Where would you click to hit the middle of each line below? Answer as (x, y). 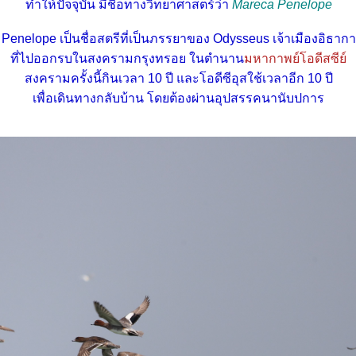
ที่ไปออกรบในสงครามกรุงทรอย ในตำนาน (127, 58)
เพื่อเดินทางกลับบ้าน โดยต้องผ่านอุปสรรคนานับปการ (178, 98)
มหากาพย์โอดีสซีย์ (295, 58)
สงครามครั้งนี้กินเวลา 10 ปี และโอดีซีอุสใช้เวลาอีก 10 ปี (178, 78)
